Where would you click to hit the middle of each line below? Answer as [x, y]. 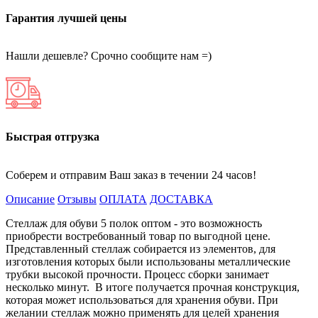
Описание [30, 199]
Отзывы [77, 199]
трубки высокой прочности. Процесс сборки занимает [137, 274]
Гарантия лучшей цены [66, 18]
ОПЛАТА [123, 199]
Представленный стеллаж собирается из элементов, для [141, 248]
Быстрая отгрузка [53, 137]
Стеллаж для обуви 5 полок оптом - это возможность [134, 223]
